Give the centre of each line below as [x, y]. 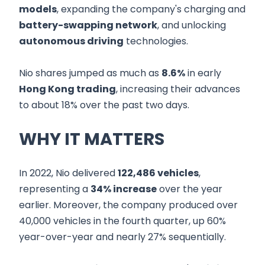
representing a [55, 189]
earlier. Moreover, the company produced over [128, 205]
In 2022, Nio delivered [68, 173]
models [38, 9]
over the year [190, 189]
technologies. [156, 41]
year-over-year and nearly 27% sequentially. [122, 237]
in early [203, 73]
